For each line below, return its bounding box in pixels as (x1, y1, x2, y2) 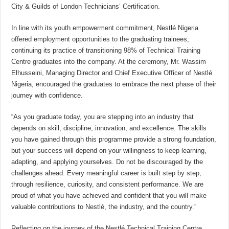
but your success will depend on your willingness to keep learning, (11, 147, 207, 155)
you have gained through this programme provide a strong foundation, (11, 135, 217, 144)
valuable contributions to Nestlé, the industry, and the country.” (11, 203, 197, 211)
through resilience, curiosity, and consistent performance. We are (11, 180, 204, 189)
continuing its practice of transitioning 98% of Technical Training (11, 47, 201, 55)
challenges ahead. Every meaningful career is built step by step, (11, 169, 202, 177)
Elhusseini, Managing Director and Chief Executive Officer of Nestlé (11, 69, 213, 77)
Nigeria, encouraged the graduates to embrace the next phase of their (11, 80, 217, 88)
